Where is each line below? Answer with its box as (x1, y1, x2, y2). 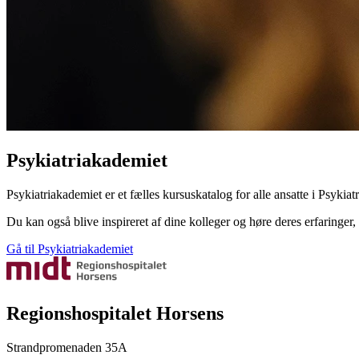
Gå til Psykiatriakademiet (6, 241, 133, 256)
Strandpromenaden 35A (6, 340, 127, 354)
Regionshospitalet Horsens (6, 302, 224, 324)
